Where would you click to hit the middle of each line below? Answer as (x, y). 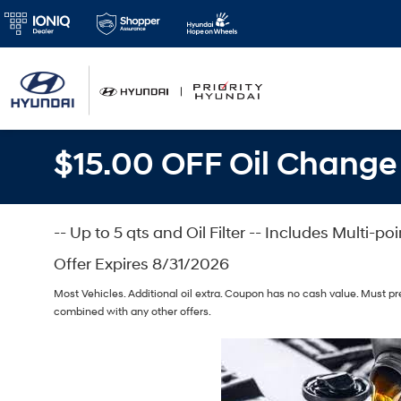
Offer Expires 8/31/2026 (141, 264)
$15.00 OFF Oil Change (225, 165)
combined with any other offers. (132, 312)
